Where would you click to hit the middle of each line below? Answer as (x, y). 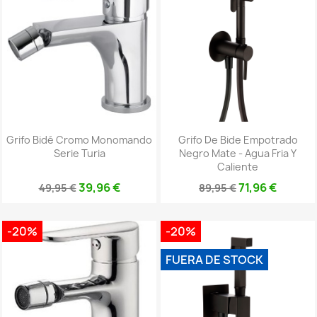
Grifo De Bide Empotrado (238, 139)
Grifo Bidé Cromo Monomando (79, 139)
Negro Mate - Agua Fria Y (238, 153)
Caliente (238, 166)
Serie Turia (79, 153)
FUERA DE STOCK (214, 260)
